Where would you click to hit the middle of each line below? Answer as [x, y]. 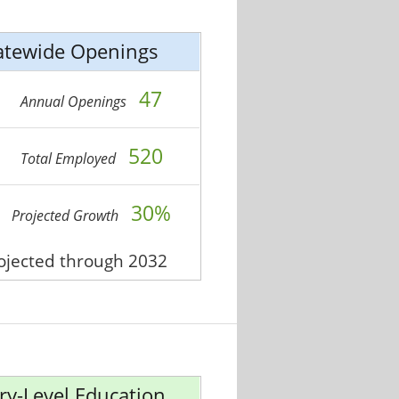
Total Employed [69, 159]
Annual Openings [76, 102]
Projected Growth [67, 216]
